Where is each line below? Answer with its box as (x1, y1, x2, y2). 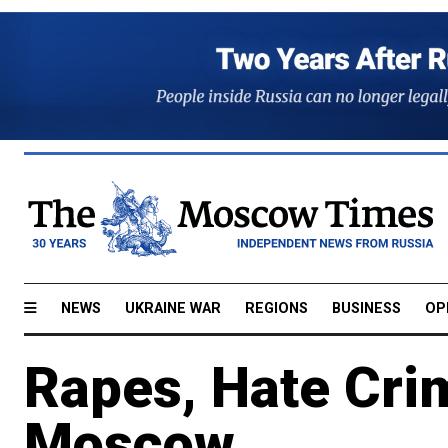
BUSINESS (332, 299, 401, 317)
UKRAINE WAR (125, 299, 221, 317)
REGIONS (245, 299, 308, 317)
